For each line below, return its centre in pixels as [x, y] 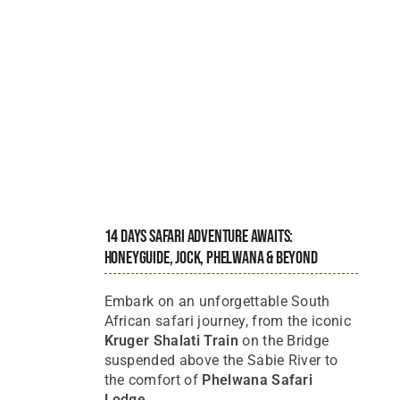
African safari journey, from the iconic [227, 321]
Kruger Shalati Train [171, 340]
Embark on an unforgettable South [217, 301]
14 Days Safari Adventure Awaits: [199, 236]
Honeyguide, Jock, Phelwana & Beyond [211, 258]
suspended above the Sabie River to [221, 360]
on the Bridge [283, 340]
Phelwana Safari [258, 379]
